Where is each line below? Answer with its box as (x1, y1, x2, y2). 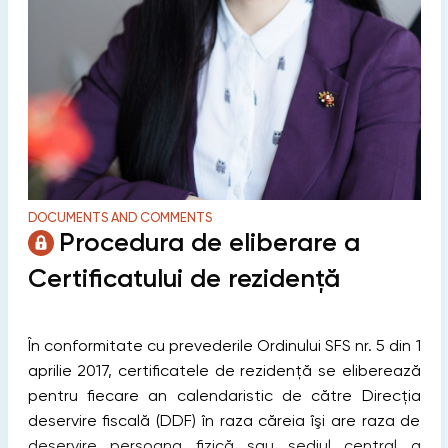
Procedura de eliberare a (58, 226, 360, 258)
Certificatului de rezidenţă (27, 262, 340, 294)
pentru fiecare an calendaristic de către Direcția (27, 385, 421, 405)
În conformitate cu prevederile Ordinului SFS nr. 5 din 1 (27, 335, 421, 355)
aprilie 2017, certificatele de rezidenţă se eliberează (27, 360, 421, 380)
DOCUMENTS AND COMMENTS (27, 209, 212, 225)
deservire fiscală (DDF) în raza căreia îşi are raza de (27, 410, 421, 430)
